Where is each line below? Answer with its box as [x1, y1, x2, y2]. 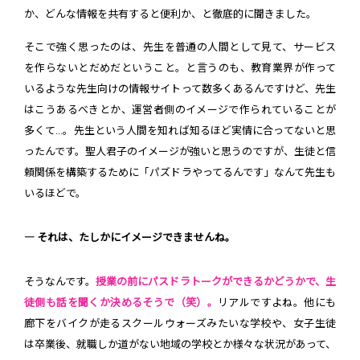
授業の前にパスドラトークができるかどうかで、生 [96, 275, 337, 288]
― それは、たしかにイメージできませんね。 [24, 231, 235, 243]
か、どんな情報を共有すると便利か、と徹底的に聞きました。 [24, 7, 317, 20]
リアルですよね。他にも [218, 296, 337, 309]
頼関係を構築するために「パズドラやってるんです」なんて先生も [24, 166, 336, 178]
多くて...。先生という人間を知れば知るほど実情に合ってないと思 [24, 124, 336, 137]
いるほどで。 [24, 186, 86, 199]
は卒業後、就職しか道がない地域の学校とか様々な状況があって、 [24, 337, 336, 350]
